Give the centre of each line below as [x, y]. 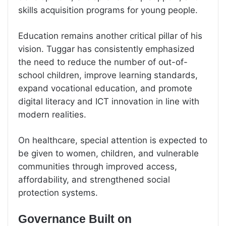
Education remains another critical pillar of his [110, 36]
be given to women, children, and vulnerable [108, 153]
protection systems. [58, 192]
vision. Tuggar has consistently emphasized [106, 49]
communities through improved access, [98, 166]
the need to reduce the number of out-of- [103, 62]
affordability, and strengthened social [94, 179]
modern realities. [52, 114]
